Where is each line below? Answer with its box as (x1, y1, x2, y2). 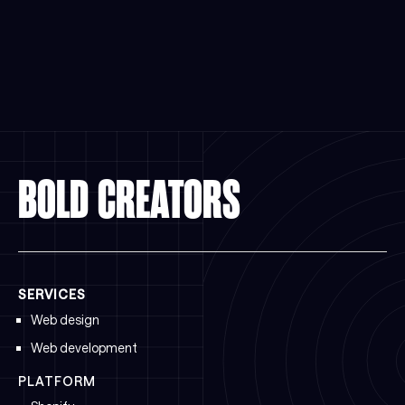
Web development (31, 340, 137, 355)
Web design (31, 312, 99, 327)
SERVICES (18, 287, 86, 302)
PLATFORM (18, 373, 96, 389)
